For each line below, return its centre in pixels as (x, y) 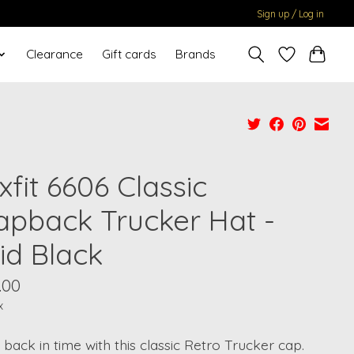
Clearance (54, 55)
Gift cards (129, 55)
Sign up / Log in (291, 13)
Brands (195, 55)
